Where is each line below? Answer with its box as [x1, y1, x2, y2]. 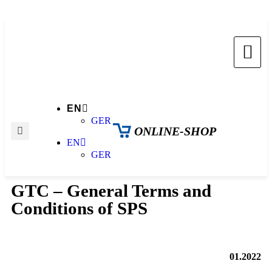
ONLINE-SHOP [134, 124, 217, 138]
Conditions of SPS [11, 199, 148, 219]
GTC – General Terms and [11, 181, 211, 201]
